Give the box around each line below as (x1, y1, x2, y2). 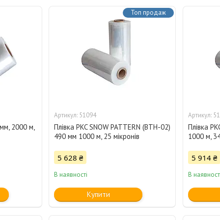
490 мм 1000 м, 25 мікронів (54, 132, 140, 141)
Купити (86, 190, 110, 199)
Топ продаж (131, 8, 166, 17)
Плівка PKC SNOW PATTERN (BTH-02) (54, 122, 171, 132)
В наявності (54, 170, 88, 179)
